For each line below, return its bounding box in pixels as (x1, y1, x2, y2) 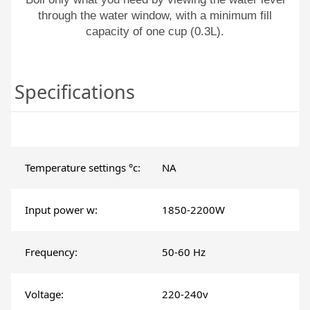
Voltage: (25, 287, 64, 302)
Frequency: (25, 245, 77, 259)
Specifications (15, 78, 135, 104)
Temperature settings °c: (25, 161, 140, 175)
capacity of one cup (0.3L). (86, 25, 224, 39)
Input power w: (25, 203, 98, 217)
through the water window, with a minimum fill (38, 9, 272, 23)
